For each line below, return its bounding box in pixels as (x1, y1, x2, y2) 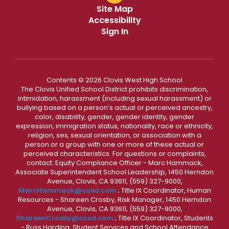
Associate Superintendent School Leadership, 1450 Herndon (15, 167, 214, 177)
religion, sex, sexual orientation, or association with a (28, 130, 201, 140)
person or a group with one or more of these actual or (25, 139, 204, 149)
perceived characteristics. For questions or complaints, (23, 148, 206, 158)
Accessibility (88, 14, 141, 26)
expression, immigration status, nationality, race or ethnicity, (16, 121, 213, 131)
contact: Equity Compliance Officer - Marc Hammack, (26, 157, 203, 168)
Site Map (96, 3, 133, 15)
